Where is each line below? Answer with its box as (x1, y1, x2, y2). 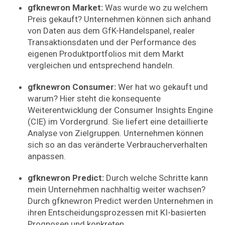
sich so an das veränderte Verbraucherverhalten (28, 139, 207, 150)
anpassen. (28, 151, 66, 161)
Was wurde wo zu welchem (103, 3, 208, 13)
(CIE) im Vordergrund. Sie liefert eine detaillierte (28, 116, 208, 127)
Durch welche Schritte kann (104, 172, 208, 183)
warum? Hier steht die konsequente (28, 93, 161, 103)
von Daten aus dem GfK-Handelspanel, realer (28, 26, 195, 36)
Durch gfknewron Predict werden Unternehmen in (28, 195, 213, 206)
